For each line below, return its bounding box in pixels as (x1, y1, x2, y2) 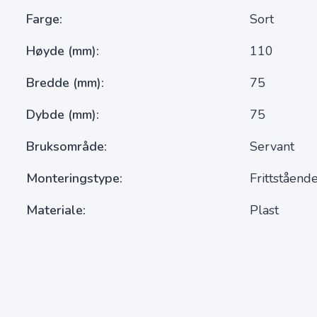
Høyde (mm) (26, 42, 96, 59)
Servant (250, 138, 295, 155)
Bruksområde (26, 138, 104, 155)
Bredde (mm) (26, 74, 101, 91)
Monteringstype (26, 170, 120, 187)
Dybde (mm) (26, 106, 96, 123)
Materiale (26, 202, 83, 219)
